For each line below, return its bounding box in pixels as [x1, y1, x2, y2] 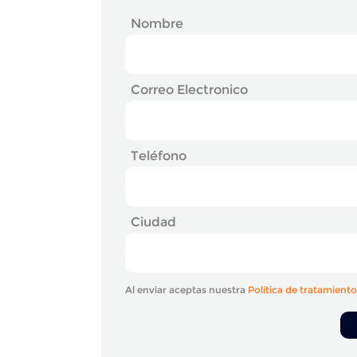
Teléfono [131, 147, 186, 163]
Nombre [131, 15, 183, 30]
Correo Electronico [131, 81, 248, 96]
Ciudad [131, 214, 176, 229]
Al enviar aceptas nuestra [125, 284, 248, 296]
